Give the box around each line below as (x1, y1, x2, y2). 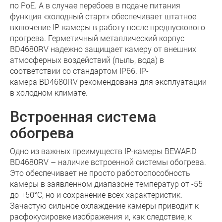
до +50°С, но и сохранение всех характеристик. (10, 189, 182, 200)
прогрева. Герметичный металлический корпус (10, 33, 184, 43)
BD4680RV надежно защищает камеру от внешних (10, 44, 196, 54)
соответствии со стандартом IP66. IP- (10, 65, 149, 76)
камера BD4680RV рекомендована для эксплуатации (10, 76, 207, 87)
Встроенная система (10, 107, 156, 126)
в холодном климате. (10, 87, 88, 98)
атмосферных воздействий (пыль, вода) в (10, 55, 164, 65)
